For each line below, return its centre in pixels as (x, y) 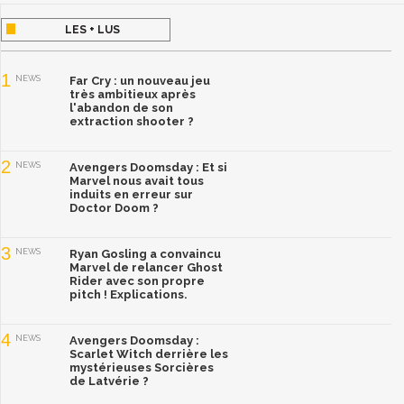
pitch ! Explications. (129, 294)
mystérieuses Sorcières (142, 367)
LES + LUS (93, 29)
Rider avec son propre (137, 280)
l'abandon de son (121, 107)
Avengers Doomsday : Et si (148, 167)
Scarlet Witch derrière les (149, 353)
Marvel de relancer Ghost (146, 267)
